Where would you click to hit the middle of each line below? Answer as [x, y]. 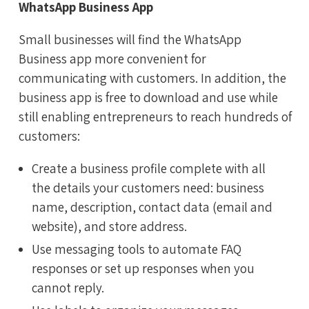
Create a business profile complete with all [149, 169]
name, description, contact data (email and [152, 207]
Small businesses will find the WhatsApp [130, 40]
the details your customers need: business [148, 188]
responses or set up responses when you [143, 268]
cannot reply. [68, 287]
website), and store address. [109, 227]
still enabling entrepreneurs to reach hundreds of [155, 117]
